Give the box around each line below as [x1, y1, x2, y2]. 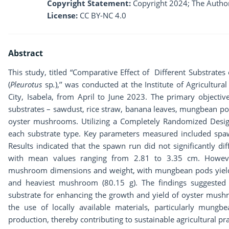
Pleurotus [10, 79, 45, 90]
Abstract [8, 48, 43, 59]
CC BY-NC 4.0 [80, 10, 126, 21]
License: [47, 10, 78, 21]
